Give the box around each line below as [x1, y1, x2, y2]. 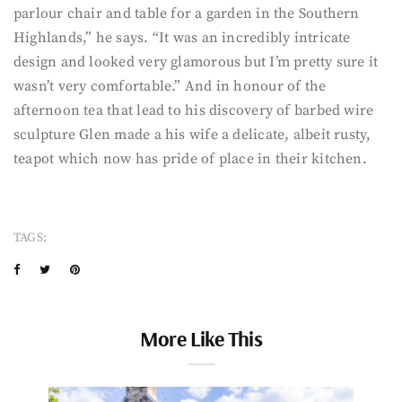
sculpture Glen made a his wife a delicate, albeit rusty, [13, 126, 371, 144]
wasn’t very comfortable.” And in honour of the [13, 77, 327, 95]
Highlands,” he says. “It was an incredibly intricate [13, 29, 351, 47]
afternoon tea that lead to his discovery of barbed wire [13, 101, 374, 119]
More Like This [140, 325, 262, 352]
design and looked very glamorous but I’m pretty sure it [13, 53, 379, 71]
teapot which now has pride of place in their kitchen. [13, 150, 367, 168]
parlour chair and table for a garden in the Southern [13, 4, 360, 22]
